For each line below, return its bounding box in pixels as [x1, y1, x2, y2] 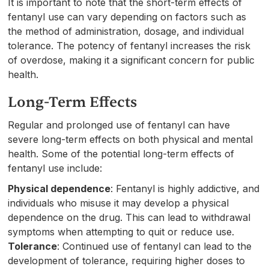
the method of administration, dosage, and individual [8, 25, 244, 37]
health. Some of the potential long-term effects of [8, 147, 235, 160]
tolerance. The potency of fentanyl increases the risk [8, 39, 251, 52]
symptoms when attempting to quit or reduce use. [8, 225, 235, 238]
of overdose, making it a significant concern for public [8, 53, 255, 66]
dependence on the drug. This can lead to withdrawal [8, 211, 251, 223]
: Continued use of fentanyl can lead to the [57, 240, 252, 252]
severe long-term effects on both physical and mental [8, 133, 253, 145]
